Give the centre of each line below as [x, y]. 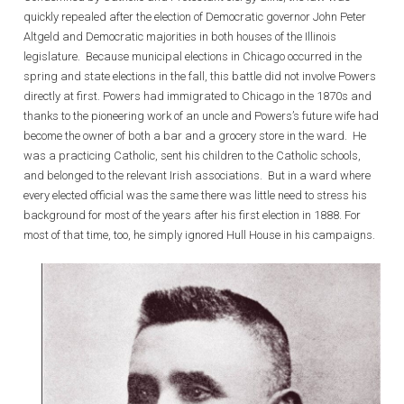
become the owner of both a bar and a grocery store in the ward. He [195, 136]
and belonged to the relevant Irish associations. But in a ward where [197, 175]
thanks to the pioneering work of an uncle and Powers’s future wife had [201, 116]
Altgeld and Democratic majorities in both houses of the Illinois [180, 37]
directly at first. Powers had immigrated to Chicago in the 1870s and [197, 96]
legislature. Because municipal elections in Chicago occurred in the [193, 56]
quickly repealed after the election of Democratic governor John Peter [195, 17]
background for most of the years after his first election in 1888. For [192, 215]
